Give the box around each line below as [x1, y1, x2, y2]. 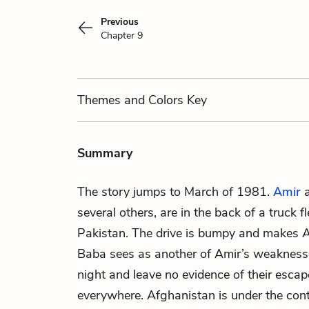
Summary [77, 145, 132, 161]
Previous [101, 15, 139, 28]
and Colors [124, 92, 183, 108]
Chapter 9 [101, 29, 143, 42]
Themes [77, 92, 124, 108]
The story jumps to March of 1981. [77, 183, 273, 200]
